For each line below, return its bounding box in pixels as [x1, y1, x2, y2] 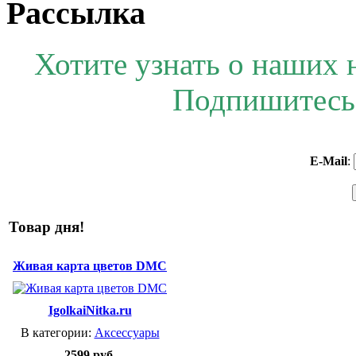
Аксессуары [94, 326, 160, 340]
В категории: [20, 326, 95, 340]
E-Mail [310, 154, 347, 168]
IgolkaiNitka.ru [48, 304, 132, 318]
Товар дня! [9, 219, 84, 236]
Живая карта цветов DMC [13, 259, 167, 273]
